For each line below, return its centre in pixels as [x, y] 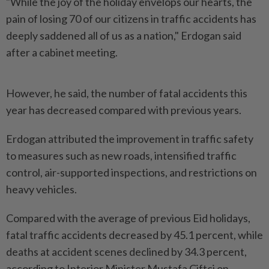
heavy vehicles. [41, 189]
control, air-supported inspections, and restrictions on [131, 172]
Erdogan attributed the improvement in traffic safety [130, 139]
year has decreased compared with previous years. [124, 110]
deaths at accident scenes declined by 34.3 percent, [126, 252]
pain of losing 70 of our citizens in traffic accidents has [131, 19]
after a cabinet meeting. [62, 52]
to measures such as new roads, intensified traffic [121, 156]
